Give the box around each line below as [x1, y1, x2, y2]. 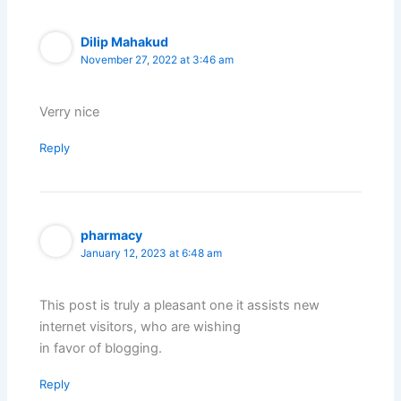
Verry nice [39, 104, 100, 121]
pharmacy [81, 227, 143, 243]
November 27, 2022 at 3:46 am [81, 53, 235, 66]
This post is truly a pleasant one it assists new [39, 297, 320, 314]
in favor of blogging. [39, 340, 163, 357]
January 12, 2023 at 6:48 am [81, 247, 223, 260]
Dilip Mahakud [81, 33, 169, 49]
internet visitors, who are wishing [39, 319, 242, 336]
